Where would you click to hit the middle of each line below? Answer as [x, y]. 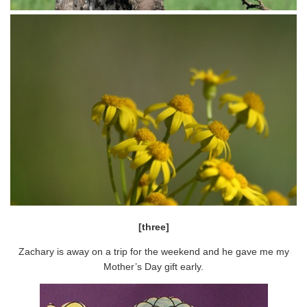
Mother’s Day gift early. [153, 266]
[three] [153, 226]
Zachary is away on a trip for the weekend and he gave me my [153, 251]
